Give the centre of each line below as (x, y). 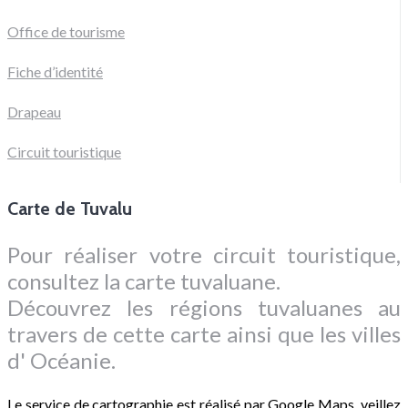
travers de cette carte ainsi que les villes (204, 334)
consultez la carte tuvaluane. (144, 281)
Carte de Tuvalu (70, 209)
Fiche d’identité (55, 71)
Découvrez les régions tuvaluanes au (204, 308)
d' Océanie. (61, 361)
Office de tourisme (66, 31)
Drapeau (34, 111)
